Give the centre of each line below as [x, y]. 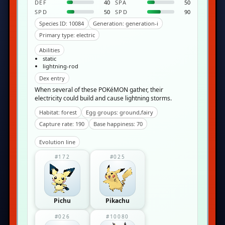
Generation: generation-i [126, 23]
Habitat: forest [58, 112]
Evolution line [57, 142]
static [49, 59]
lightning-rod [61, 66]
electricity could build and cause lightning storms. [103, 98]
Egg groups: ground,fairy [120, 112]
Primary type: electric [67, 35]
